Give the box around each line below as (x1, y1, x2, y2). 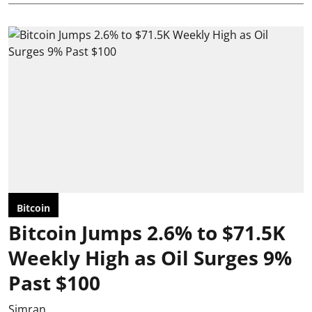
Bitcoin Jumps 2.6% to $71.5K (8, 219, 286, 246)
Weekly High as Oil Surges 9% (8, 244, 292, 271)
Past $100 (8, 269, 100, 296)
